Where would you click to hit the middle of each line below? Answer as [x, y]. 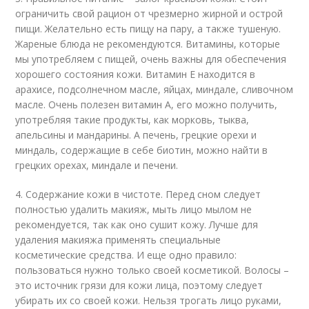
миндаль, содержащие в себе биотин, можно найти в [142, 150]
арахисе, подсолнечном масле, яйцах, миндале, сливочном [154, 89]
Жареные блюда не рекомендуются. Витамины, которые [148, 44]
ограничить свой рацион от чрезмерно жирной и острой [149, 13]
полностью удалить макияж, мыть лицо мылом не [134, 209]
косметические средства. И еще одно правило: [126, 255]
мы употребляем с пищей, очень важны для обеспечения [151, 59]
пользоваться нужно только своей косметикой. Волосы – [152, 270]
